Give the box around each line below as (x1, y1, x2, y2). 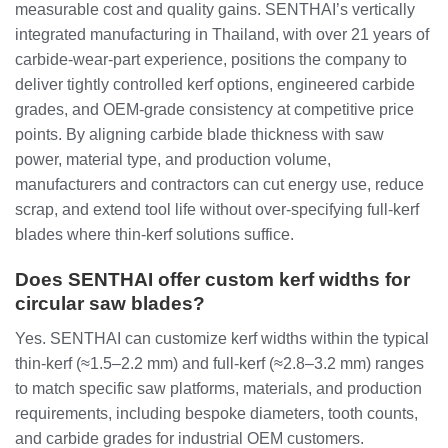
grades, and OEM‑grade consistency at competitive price (15, 101, 414, 119)
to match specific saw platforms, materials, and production (15, 379, 422, 397)
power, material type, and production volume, (15, 151, 331, 169)
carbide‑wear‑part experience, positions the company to (15, 51, 407, 69)
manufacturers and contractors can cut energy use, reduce (15, 176, 424, 194)
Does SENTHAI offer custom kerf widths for (15, 269, 410, 290)
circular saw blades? (15, 293, 205, 314)
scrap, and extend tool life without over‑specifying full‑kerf (15, 201, 419, 219)
